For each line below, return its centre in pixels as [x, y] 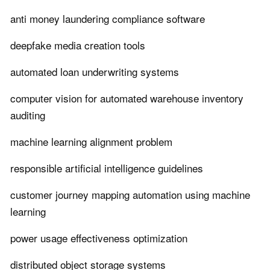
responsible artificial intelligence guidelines [107, 168]
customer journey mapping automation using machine [130, 195]
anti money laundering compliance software [108, 19]
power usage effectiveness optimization [99, 238]
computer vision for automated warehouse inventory [127, 98]
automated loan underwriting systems [95, 72]
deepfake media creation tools [78, 45]
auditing [28, 115]
